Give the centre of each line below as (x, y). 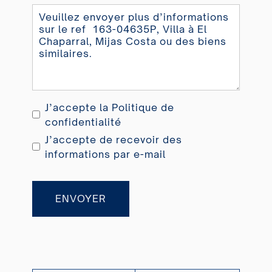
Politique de (143, 107)
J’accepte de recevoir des (113, 139)
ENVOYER (80, 198)
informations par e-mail (105, 154)
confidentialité (83, 122)
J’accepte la (78, 107)
